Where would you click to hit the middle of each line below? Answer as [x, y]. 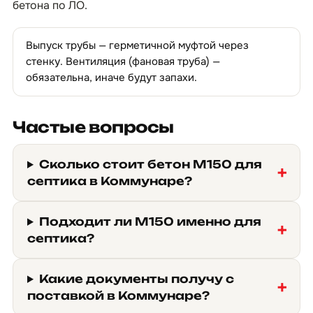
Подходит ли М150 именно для [150, 221]
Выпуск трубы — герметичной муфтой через [137, 45]
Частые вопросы [93, 127]
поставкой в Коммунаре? [118, 296]
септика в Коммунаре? [110, 181]
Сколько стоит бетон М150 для [150, 164]
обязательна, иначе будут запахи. [111, 78]
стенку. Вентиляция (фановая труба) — [123, 61]
